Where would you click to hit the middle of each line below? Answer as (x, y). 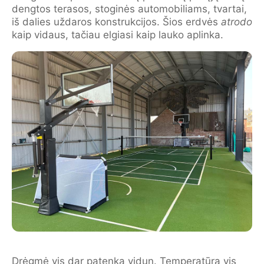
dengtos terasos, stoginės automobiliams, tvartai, (129, 9)
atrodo (237, 22)
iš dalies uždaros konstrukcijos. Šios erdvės (116, 22)
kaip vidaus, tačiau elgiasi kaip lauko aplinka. (118, 34)
